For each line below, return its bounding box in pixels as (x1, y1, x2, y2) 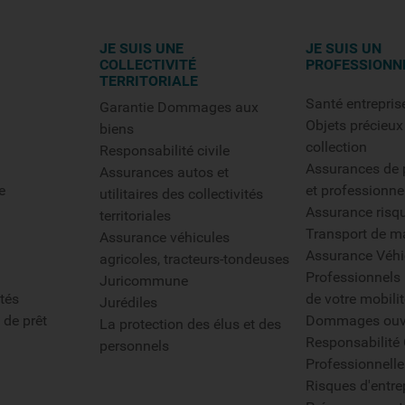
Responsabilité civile (99, 142, 231, 159)
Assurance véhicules (99, 229, 231, 246)
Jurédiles (99, 294, 158, 311)
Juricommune (99, 272, 189, 289)
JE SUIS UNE (99, 40, 184, 57)
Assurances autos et (99, 164, 230, 181)
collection (305, 138, 367, 155)
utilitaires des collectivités (99, 185, 264, 202)
